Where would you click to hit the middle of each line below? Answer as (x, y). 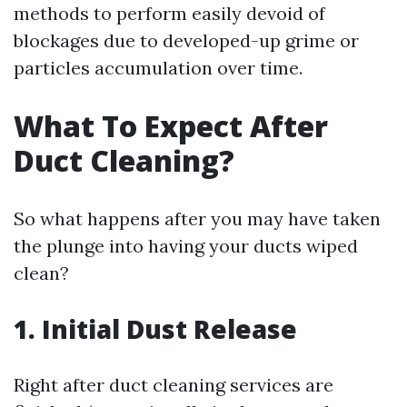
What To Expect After (171, 126)
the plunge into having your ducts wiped (186, 246)
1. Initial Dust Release (155, 329)
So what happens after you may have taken (197, 219)
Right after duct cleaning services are (174, 385)
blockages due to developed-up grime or (186, 41)
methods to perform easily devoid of (169, 14)
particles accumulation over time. (158, 68)
